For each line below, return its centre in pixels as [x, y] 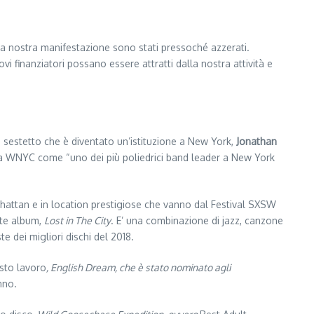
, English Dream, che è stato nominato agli [138, 267]
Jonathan [257, 141]
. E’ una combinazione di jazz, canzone [197, 220]
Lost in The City [77, 220]
